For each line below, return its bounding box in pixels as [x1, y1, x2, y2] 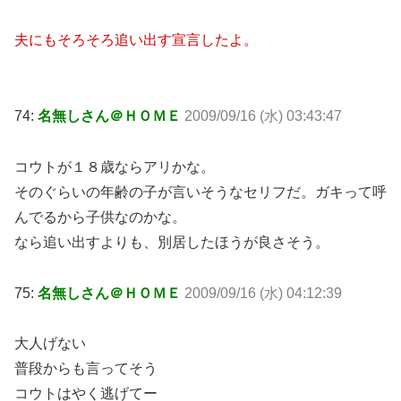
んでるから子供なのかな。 [14, 209, 186, 225]
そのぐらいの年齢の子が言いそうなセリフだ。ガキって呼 [14, 183, 387, 200]
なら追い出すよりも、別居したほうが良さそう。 [14, 234, 329, 250]
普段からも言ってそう [14, 361, 158, 377]
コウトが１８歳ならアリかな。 [14, 158, 215, 175]
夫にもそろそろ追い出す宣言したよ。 [14, 32, 258, 48]
